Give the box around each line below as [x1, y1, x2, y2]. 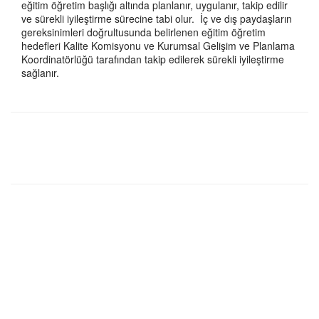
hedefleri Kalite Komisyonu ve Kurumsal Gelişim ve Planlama [21, 38, 295, 53]
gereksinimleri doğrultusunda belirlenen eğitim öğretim [21, 25, 266, 39]
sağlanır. [21, 66, 59, 80]
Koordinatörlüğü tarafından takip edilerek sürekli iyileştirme [21, 52, 284, 66]
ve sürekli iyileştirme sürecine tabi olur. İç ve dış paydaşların [21, 11, 292, 26]
